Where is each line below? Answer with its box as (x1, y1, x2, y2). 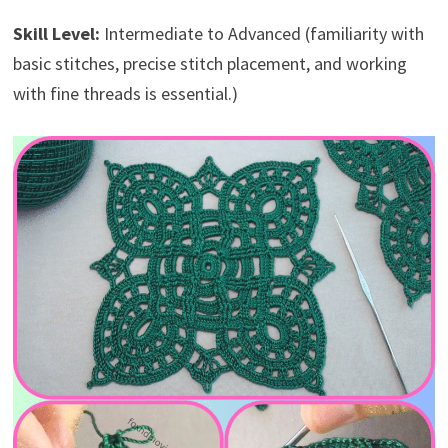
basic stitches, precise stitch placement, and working (12, 51, 407, 75)
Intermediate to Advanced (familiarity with (99, 21, 424, 45)
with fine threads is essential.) (12, 81, 238, 105)
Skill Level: (12, 21, 100, 45)
